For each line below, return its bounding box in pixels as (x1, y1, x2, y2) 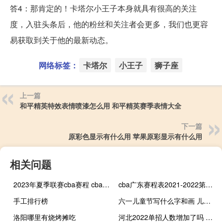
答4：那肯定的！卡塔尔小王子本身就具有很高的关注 (10, 2, 197, 14)
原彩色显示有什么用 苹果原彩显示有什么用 (68, 131, 202, 141)
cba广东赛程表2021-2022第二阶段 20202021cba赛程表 (206, 179, 213, 189)
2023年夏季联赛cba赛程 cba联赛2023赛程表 (103, 179, 110, 189)
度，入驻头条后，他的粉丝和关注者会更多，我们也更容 (10, 18, 208, 30)
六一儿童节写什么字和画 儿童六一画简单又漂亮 (204, 195, 211, 206)
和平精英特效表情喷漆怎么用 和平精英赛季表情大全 (20, 100, 181, 111)
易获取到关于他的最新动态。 (10, 34, 113, 46)
